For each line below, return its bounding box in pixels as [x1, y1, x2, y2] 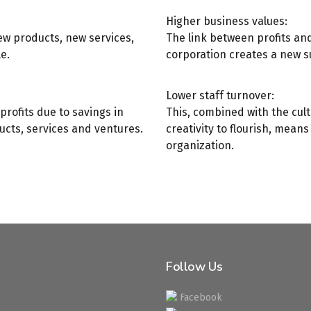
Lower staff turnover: [166, 89, 274, 102]
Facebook [177, 292, 222, 303]
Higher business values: [166, 15, 287, 28]
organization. [166, 139, 234, 152]
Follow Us [166, 258, 223, 275]
